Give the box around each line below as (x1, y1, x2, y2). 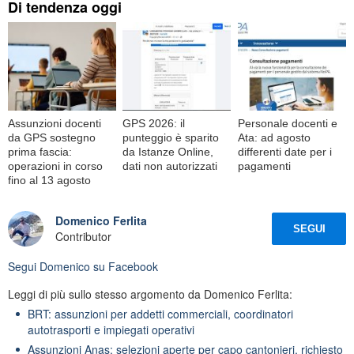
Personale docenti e (237, 116, 337, 130)
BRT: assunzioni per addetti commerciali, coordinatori (28, 305, 293, 322)
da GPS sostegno (8, 130, 96, 144)
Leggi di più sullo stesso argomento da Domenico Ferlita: (8, 285, 292, 302)
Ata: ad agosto (237, 130, 311, 144)
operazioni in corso (8, 159, 103, 172)
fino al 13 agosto (8, 173, 91, 186)
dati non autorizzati (122, 159, 218, 172)
